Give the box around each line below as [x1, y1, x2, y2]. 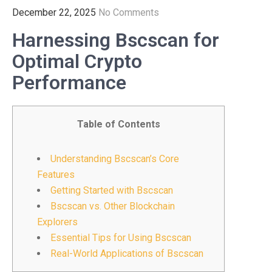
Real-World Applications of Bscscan [50, 248, 203, 259]
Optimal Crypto [12, 50, 142, 73]
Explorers [37, 216, 78, 228]
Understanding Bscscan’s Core [50, 153, 179, 165]
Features [37, 169, 75, 180]
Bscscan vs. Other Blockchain [50, 200, 175, 212]
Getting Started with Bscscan [50, 185, 173, 196]
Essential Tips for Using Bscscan [50, 232, 191, 243]
